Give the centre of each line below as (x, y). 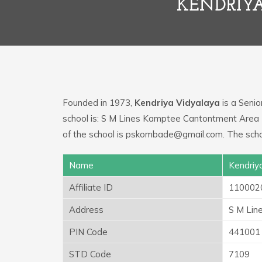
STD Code (90, 254)
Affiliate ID (91, 187)
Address (86, 209)
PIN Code (88, 232)
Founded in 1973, (99, 102)
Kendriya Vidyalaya (177, 102)
